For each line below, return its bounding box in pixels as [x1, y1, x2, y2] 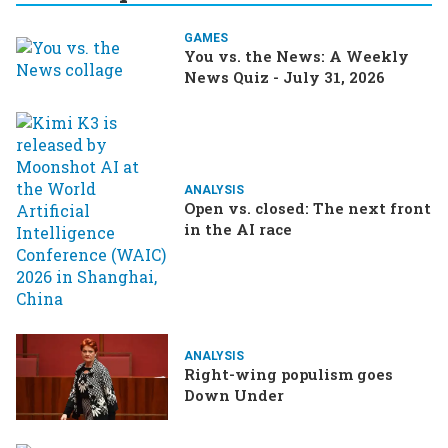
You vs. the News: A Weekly [184, 46, 409, 67]
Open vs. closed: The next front [184, 198, 431, 219]
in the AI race [184, 219, 292, 240]
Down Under [184, 385, 284, 406]
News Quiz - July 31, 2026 [184, 67, 385, 88]
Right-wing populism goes [184, 364, 393, 385]
